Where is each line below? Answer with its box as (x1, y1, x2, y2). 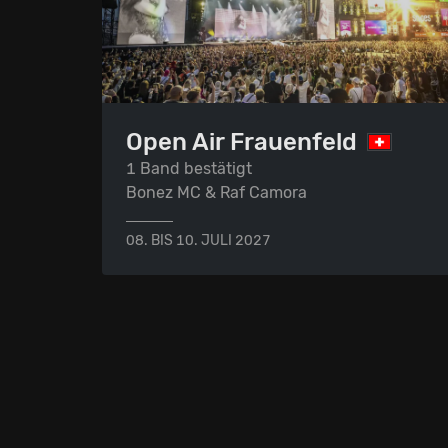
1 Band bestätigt (126, 158, 252, 178)
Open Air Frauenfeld (126, 127, 357, 156)
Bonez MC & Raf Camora (126, 182, 307, 202)
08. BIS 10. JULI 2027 (126, 231, 271, 249)
